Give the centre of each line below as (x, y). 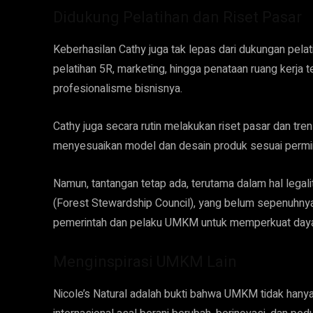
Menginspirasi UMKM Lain (145, 262)
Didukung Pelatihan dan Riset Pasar (177, 17)
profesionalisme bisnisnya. (118, 89)
